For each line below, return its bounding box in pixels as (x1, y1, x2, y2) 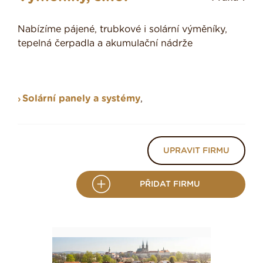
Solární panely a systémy (22, 94, 140, 104)
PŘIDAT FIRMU (140, 180, 200, 188)
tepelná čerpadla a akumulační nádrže (18, 39, 193, 49)
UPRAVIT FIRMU (163, 147, 230, 156)
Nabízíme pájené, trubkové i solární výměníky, (18, 25, 227, 35)
